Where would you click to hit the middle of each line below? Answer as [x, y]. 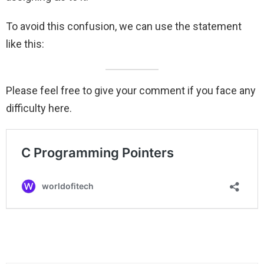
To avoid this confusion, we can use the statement [124, 27]
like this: [25, 44]
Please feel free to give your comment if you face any [131, 91]
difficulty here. [39, 108]
